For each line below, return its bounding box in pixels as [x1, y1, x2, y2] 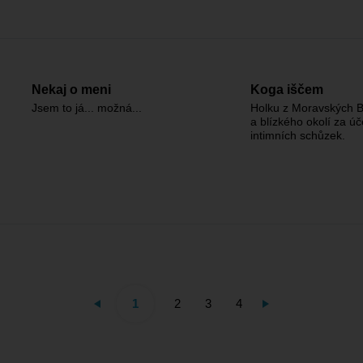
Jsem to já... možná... [32, 101, 142, 114]
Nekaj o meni [32, 83, 111, 96]
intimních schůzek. [250, 129, 345, 142]
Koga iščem [250, 83, 323, 96]
